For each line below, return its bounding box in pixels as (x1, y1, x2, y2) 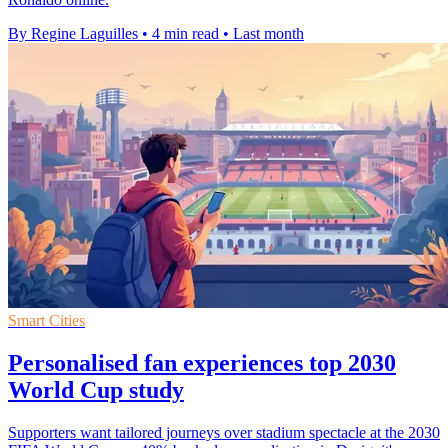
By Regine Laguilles (8, 25, 138, 43)
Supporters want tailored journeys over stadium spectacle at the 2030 (8, 424, 440, 442)
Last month (233, 25, 304, 43)
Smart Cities (8, 312, 85, 330)
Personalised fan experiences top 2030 (8, 350, 396, 377)
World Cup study (8, 377, 184, 404)
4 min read (152, 25, 219, 43)
